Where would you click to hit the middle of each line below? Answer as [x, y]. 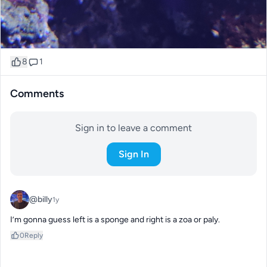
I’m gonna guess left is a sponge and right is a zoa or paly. [115, 219]
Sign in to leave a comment [133, 128]
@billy [41, 199]
